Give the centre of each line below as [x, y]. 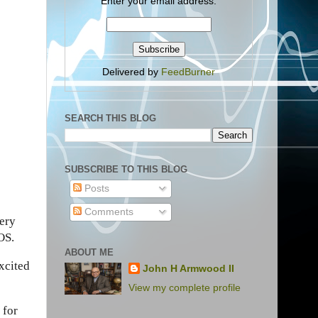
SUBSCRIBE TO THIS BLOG [126, 169]
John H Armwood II [189, 268]
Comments [107, 212]
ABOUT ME [89, 253]
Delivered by [132, 72]
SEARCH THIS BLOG [110, 118]
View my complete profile [185, 287]
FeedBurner [188, 72]
